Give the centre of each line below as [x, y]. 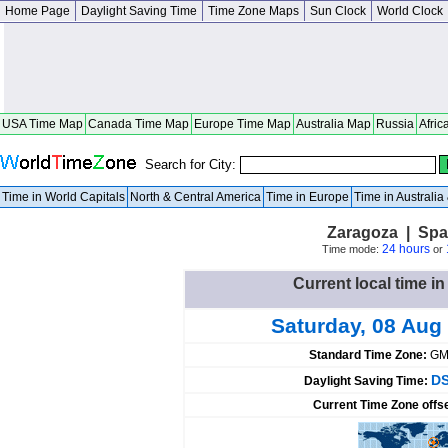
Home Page [37, 11]
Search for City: [192, 164]
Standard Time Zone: [369, 355]
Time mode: [351, 249]
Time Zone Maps [253, 11]
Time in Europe [307, 197]
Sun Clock [338, 11]
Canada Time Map [138, 124]
